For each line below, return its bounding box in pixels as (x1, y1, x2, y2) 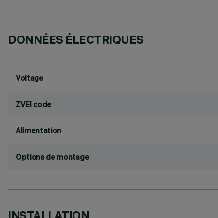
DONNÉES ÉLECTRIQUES (8, 32, 144, 47)
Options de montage (16, 152, 90, 162)
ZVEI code (16, 99, 52, 109)
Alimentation (16, 126, 62, 135)
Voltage (16, 73, 44, 83)
